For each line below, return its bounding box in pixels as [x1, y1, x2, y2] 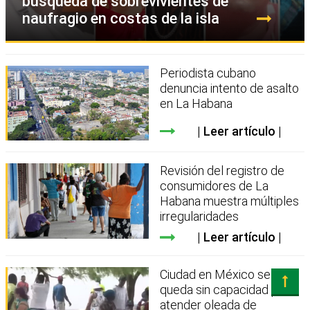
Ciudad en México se [160, 267, 271, 282]
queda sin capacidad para [160, 282, 295, 298]
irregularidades [160, 209, 239, 224]
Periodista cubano [160, 65, 257, 80]
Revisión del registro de [160, 163, 285, 179]
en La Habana [160, 95, 233, 111]
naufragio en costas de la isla [22, 9, 219, 27]
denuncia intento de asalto [160, 80, 300, 95]
